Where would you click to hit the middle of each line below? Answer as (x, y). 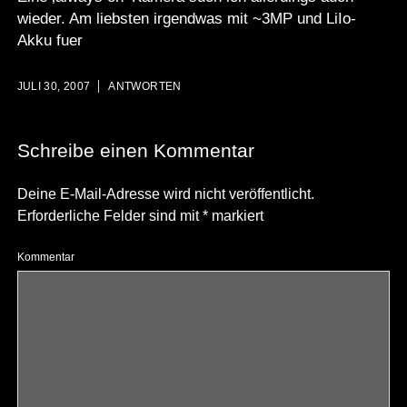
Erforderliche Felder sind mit (109, 216)
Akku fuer (50, 40)
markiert (235, 216)
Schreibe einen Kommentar (135, 151)
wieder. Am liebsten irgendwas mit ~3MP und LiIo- (186, 18)
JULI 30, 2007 (54, 87)
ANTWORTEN (145, 87)
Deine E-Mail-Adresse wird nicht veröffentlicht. (165, 194)
